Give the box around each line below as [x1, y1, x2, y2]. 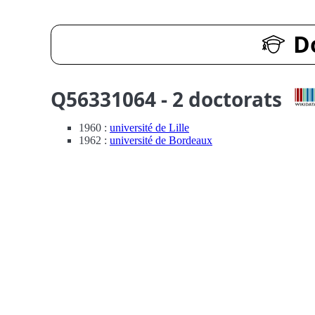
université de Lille [110, 122, 189, 134]
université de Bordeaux [110, 134, 212, 147]
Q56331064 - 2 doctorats [51, 86, 282, 113]
